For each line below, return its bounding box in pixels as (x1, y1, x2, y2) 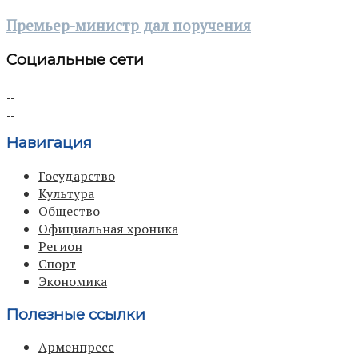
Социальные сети (6, 50, 144, 69)
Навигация (6, 133, 92, 153)
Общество (38, 201, 100, 220)
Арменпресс (38, 338, 114, 356)
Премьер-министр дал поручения (6, 16, 251, 36)
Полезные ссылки (6, 304, 145, 324)
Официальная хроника (38, 219, 178, 237)
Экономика (38, 272, 107, 290)
